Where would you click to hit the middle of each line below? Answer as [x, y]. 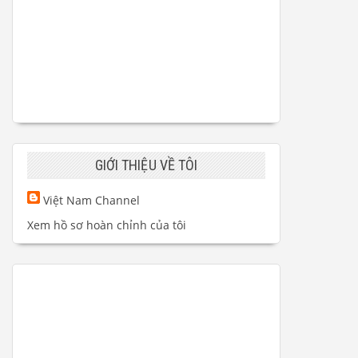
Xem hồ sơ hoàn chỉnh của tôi [107, 225]
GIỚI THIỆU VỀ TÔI [146, 165]
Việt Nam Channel [91, 201]
